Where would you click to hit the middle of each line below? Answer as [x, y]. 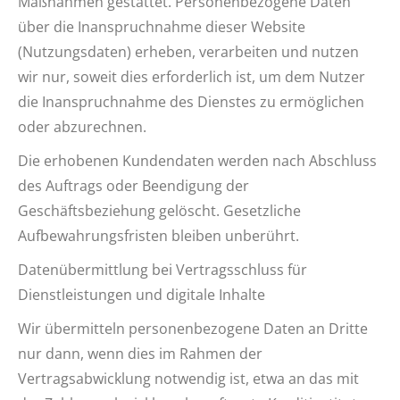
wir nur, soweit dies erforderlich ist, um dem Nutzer [192, 77]
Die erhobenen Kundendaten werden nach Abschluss [197, 161]
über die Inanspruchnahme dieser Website [162, 27]
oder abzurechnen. [82, 127]
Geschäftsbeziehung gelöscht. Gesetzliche [159, 211]
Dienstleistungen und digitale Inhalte [142, 295]
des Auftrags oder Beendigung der [133, 186]
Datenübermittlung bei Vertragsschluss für [162, 270]
